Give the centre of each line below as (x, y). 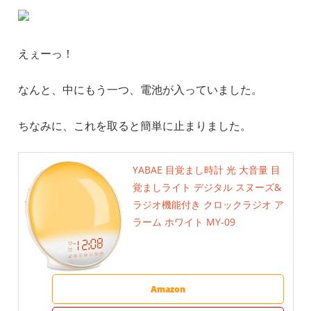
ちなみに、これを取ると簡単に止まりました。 (134, 126)
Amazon (168, 289)
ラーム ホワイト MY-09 (184, 221)
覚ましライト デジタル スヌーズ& (207, 187)
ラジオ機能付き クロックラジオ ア (209, 204)
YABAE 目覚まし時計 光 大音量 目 (207, 169)
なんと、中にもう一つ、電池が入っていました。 (140, 90)
